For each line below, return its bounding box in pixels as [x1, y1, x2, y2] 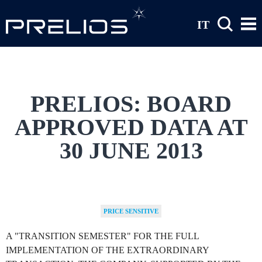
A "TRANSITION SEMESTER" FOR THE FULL [6, 231, 199, 242]
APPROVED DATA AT [14, 114, 248, 141]
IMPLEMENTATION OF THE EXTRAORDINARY [6, 245, 209, 256]
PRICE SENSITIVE [104, 208, 158, 215]
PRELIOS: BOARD [30, 91, 232, 118]
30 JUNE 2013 [59, 137, 203, 164]
